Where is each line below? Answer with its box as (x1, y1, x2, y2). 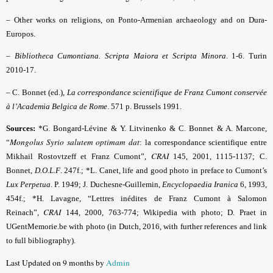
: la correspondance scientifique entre (140, 138, 267, 147)
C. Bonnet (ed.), (12, 87, 67, 97)
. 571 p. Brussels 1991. (107, 101, 182, 111)
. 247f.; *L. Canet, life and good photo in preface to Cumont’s (60, 166, 268, 175)
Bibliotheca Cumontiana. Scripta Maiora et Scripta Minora (14, 51, 226, 61)
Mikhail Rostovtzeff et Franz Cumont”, (6, 152, 151, 161)
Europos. (6, 29, 35, 38)
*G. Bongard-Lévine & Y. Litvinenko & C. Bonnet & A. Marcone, (35, 124, 267, 133)
